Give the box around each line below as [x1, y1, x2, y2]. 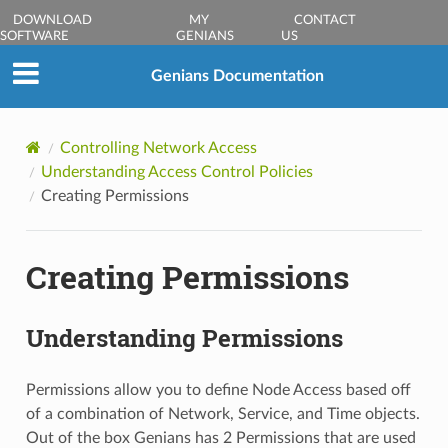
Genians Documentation [150, 68, 324, 85]
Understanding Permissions [25, 321, 343, 354]
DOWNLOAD [13, 14, 92, 27]
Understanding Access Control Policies [40, 163, 313, 180]
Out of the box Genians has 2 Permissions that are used [25, 429, 416, 446]
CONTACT [293, 14, 356, 27]
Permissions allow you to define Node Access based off [25, 381, 411, 398]
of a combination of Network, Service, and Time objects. [25, 405, 420, 422]
